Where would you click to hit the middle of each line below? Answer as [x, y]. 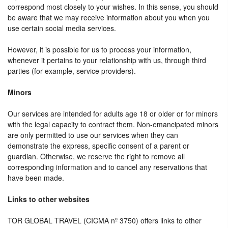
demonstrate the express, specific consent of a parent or [98, 146]
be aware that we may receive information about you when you [109, 17]
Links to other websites [49, 199]
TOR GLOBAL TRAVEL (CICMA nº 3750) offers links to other [105, 220]
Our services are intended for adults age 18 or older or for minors [113, 113]
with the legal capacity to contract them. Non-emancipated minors [113, 124]
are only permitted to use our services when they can [93, 135]
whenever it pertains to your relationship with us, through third [107, 60]
